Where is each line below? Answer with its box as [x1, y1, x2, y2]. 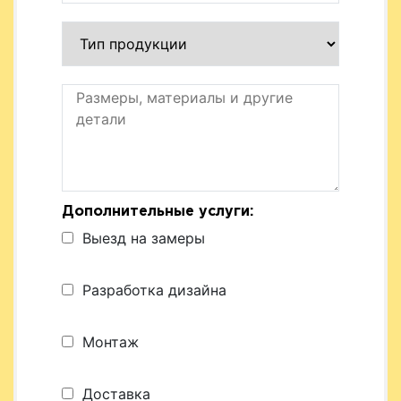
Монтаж [82, 333, 139, 352]
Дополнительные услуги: [62, 205, 253, 219]
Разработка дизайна [82, 281, 226, 300]
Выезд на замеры [82, 229, 205, 248]
